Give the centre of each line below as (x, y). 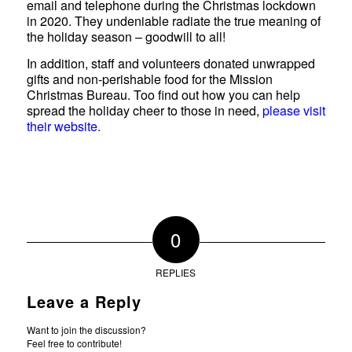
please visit (293, 110)
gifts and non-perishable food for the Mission (149, 79)
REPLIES (176, 273)
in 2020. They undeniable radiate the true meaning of (173, 20)
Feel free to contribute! (74, 343)
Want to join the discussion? (86, 330)
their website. (63, 126)
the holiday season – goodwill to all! (126, 36)
